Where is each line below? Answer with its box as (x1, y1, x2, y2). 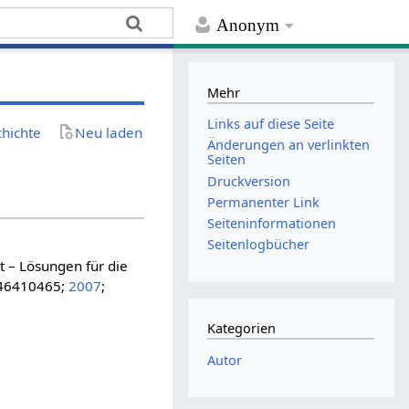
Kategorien (207, 320, 277, 338)
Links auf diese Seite (207, 115, 335, 133)
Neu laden (75, 122, 143, 142)
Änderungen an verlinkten (207, 136, 371, 154)
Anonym (216, 16, 280, 36)
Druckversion (207, 172, 291, 190)
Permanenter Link (207, 193, 320, 211)
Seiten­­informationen (207, 214, 337, 232)
